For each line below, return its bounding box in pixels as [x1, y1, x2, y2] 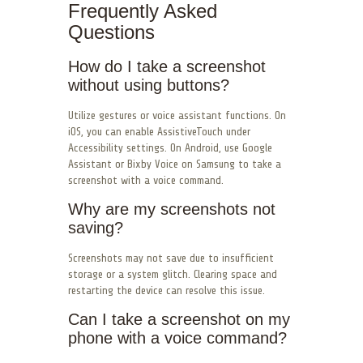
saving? [68, 219, 123, 237]
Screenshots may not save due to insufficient [68, 252, 274, 265]
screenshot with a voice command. [68, 174, 224, 187]
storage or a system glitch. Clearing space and [68, 268, 277, 281]
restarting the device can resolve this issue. [68, 284, 265, 297]
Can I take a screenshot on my [68, 310, 290, 329]
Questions [68, 21, 155, 44]
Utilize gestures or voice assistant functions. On [68, 109, 286, 122]
